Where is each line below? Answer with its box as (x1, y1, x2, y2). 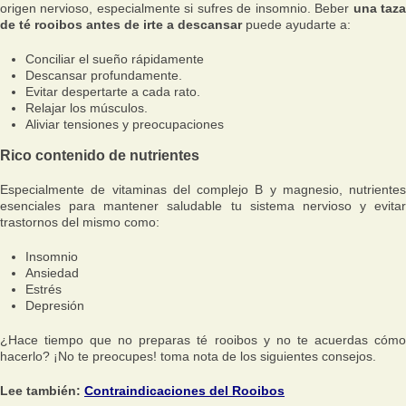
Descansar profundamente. (25, 68, 182, 82)
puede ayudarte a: (242, 17, 351, 32)
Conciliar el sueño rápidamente (25, 52, 204, 66)
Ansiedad (25, 266, 79, 281)
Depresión (25, 298, 84, 314)
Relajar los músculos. (25, 101, 148, 115)
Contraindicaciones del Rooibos (84, 383, 285, 399)
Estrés (25, 282, 62, 297)
